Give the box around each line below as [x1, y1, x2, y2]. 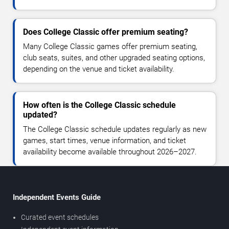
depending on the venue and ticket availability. [23, 64, 174, 74]
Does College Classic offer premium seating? [23, 27, 188, 37]
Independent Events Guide [13, 192, 101, 202]
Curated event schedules [21, 213, 99, 221]
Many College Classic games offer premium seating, [23, 41, 197, 51]
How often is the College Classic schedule [23, 100, 176, 110]
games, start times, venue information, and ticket [23, 135, 186, 145]
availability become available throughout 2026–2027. [23, 147, 197, 156]
